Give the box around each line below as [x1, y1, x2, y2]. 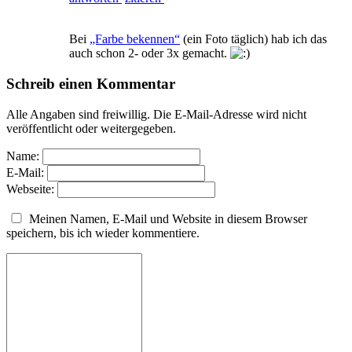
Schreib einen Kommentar [6, 75, 175, 92]
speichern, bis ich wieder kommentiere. [6, 225, 200, 240]
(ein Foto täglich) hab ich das [180, 32, 327, 46]
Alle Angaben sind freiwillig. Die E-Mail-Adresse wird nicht [6, 107, 306, 121]
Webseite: [6, 181, 54, 196]
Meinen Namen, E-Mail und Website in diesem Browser [29, 211, 307, 225]
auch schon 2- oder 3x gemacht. [69, 46, 230, 60]
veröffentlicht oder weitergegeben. [6, 121, 176, 135]
